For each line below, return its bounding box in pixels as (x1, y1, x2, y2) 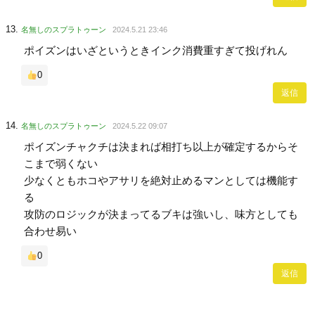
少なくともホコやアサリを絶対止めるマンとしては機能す (24, 174, 298, 187)
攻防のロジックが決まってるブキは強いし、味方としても (24, 208, 298, 221)
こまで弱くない (24, 157, 98, 170)
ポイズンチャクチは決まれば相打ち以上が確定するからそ (24, 141, 298, 153)
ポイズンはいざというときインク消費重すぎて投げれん (24, 44, 288, 57)
